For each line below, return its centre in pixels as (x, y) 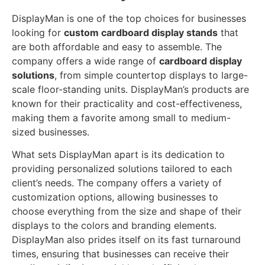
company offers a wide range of (85, 61)
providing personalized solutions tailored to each (122, 169)
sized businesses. (51, 132)
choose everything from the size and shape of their (127, 211)
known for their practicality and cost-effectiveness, (127, 103)
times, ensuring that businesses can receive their (120, 254)
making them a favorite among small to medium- (121, 117)
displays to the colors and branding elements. (114, 226)
